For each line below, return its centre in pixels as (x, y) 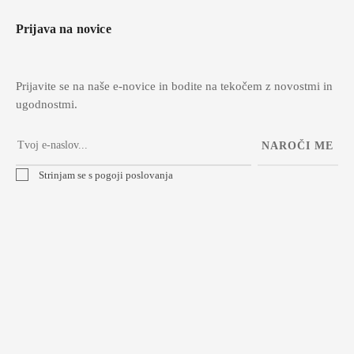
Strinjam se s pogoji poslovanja (105, 175)
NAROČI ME (298, 146)
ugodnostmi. (46, 105)
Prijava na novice (63, 29)
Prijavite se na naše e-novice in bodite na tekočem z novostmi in (174, 87)
